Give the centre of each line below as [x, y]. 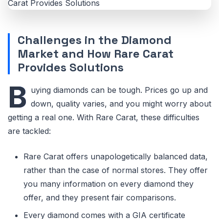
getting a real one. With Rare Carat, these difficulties [104, 118]
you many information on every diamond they [109, 184]
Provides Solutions [71, 67]
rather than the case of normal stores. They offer [116, 170]
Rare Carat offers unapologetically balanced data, [116, 157]
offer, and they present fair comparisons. [100, 198]
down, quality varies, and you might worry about [121, 104]
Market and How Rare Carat [96, 54]
